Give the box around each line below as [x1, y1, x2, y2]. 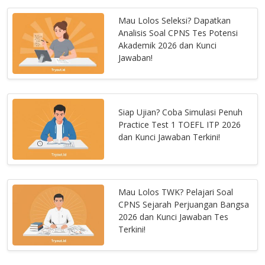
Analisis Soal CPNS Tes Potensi [118, 27, 238, 38]
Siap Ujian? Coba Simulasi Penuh [118, 106, 243, 118]
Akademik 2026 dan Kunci [118, 39, 217, 51]
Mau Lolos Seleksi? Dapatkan [118, 14, 231, 26]
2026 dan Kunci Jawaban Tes [118, 211, 229, 222]
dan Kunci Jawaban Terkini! [118, 131, 221, 143]
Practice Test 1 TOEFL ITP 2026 [118, 119, 241, 131]
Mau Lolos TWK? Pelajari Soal [118, 186, 234, 198]
